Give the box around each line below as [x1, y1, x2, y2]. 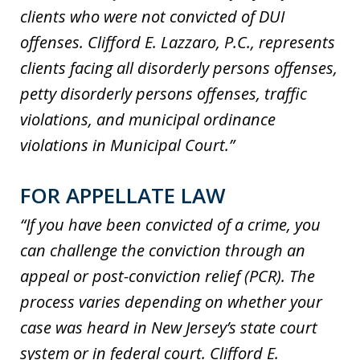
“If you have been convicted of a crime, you [20, 214, 321, 236]
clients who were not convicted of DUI [20, 6, 284, 28]
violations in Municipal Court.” [20, 134, 235, 157]
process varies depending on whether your [20, 291, 322, 313]
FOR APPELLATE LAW [20, 181, 226, 211]
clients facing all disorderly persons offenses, [20, 57, 337, 80]
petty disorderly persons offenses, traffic [20, 83, 307, 105]
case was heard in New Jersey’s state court [20, 317, 317, 339]
